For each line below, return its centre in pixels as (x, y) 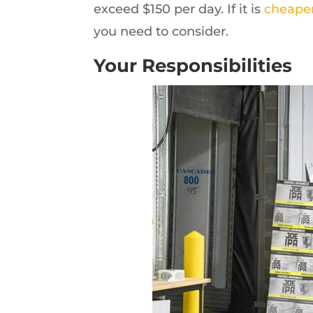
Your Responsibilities (193, 66)
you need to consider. (161, 31)
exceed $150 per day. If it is (179, 9)
